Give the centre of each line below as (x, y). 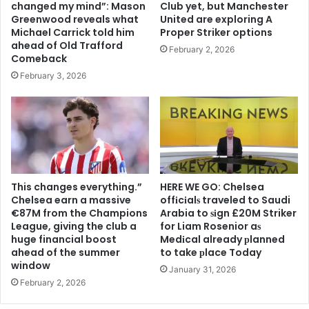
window (31, 266)
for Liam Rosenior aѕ (210, 227)
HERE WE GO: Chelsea (212, 187)
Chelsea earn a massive (71, 200)
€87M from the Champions (79, 213)
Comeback (39, 58)
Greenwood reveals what (75, 19)
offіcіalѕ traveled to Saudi (225, 200)
